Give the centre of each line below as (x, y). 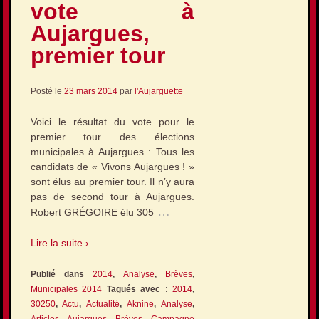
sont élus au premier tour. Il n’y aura (113, 181)
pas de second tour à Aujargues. (113, 196)
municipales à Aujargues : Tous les (113, 151)
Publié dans (61, 274)
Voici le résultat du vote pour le (113, 121)
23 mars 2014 (90, 91)
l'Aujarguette (158, 91)
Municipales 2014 (66, 289)
